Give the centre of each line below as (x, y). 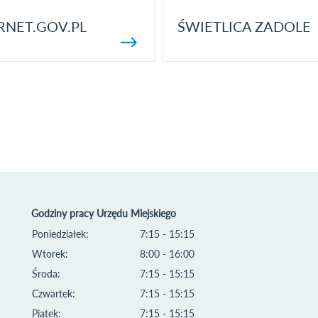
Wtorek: (50, 254)
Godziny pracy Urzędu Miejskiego (104, 213)
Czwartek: (54, 294)
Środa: (46, 274)
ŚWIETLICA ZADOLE (244, 26)
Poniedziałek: (60, 234)
